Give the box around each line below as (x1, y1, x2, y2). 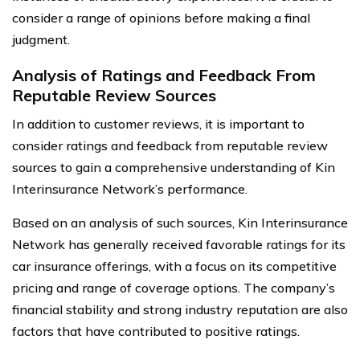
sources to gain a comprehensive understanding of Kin (12, 158, 335, 175)
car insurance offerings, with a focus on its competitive (12, 257, 337, 274)
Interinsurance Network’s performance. (12, 180, 247, 197)
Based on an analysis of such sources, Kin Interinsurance (12, 214, 348, 231)
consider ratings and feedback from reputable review (12, 137, 328, 153)
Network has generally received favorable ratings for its (12, 235, 346, 252)
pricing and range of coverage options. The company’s (12, 279, 335, 296)
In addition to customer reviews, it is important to (12, 115, 305, 132)
